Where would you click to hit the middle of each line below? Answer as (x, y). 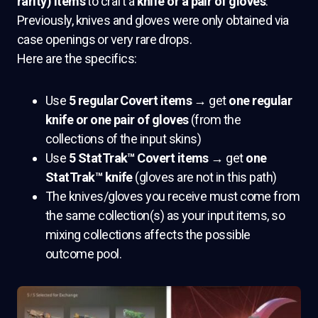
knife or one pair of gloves (117, 120)
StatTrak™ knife (89, 177)
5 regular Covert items (130, 100)
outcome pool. (83, 254)
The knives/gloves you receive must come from (173, 196)
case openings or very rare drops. (105, 39)
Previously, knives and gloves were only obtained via (153, 20)
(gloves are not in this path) (204, 177)
